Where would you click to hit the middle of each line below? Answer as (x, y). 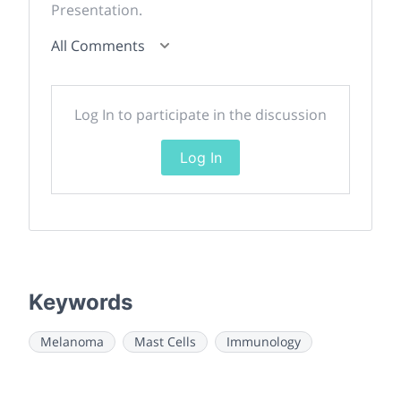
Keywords (81, 302)
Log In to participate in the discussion (200, 115)
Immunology (264, 341)
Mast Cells (165, 341)
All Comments (98, 46)
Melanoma (72, 341)
